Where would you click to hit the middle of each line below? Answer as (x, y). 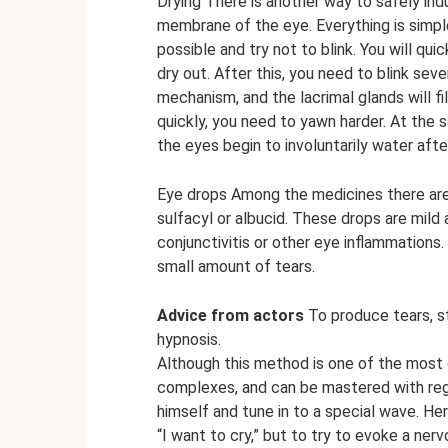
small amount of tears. (236, 266)
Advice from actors (230, 315)
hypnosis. (189, 339)
